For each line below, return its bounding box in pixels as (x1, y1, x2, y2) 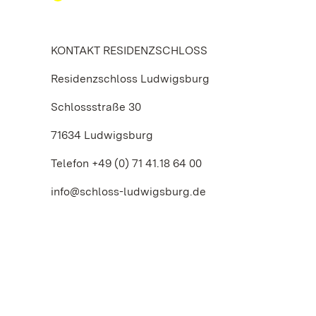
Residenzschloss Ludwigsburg (51, 72, 209, 85)
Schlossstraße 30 (51, 100, 141, 114)
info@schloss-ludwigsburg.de (51, 185, 206, 198)
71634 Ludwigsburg (51, 128, 153, 142)
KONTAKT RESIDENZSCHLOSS (51, 44, 207, 57)
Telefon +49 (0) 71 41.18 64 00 (51, 157, 202, 170)
